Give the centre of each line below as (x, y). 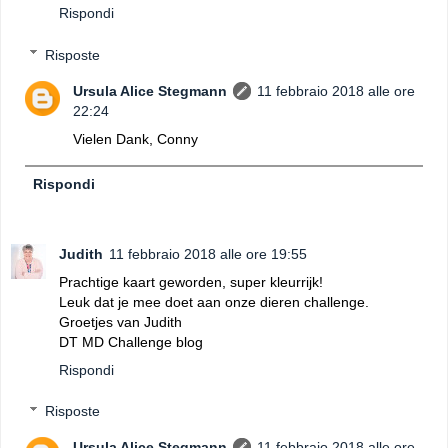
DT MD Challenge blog (131, 341)
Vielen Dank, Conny (136, 138)
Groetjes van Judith (120, 321)
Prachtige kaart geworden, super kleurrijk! (191, 281)
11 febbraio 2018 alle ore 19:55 (208, 253)
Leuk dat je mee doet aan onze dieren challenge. (214, 301)
